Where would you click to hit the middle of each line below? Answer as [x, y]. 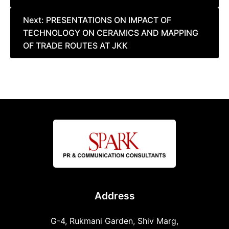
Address [114, 196]
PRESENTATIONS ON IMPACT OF [109, 20]
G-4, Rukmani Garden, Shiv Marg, [114, 221]
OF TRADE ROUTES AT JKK [75, 46]
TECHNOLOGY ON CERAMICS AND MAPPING [111, 33]
